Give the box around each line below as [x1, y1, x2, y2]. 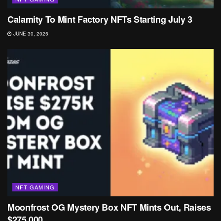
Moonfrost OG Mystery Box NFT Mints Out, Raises [7, 200, 211, 214]
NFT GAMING [15, 183, 55, 191]
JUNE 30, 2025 [12, 30, 48, 37]
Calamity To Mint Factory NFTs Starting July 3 [7, 12, 192, 26]
